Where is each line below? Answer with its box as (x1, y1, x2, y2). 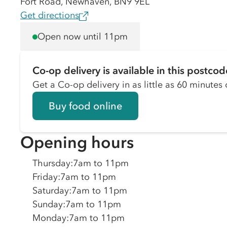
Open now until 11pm (37, 30, 128, 42)
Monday (32, 212, 66, 223)
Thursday (32, 158, 70, 169)
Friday (32, 171, 58, 182)
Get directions (20, 10, 79, 21)
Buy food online (49, 100, 122, 112)
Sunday (32, 199, 63, 210)
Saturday (32, 185, 69, 196)
